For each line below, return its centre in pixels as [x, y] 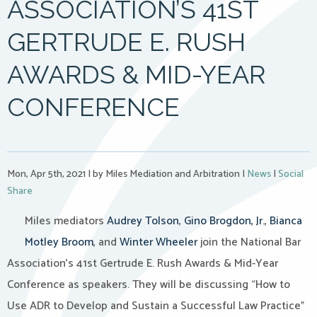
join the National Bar [249, 242]
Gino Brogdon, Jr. [224, 221]
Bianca [286, 221]
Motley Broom [59, 242]
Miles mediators [66, 221]
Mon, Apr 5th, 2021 [47, 174]
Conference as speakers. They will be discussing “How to [149, 285]
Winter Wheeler [158, 242]
